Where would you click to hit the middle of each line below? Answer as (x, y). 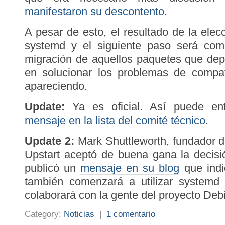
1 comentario (131, 214)
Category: (44, 214)
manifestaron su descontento (94, 11)
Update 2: (49, 141)
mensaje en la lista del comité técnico (115, 120)
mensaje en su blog (130, 168)
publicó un (53, 168)
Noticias (79, 214)
